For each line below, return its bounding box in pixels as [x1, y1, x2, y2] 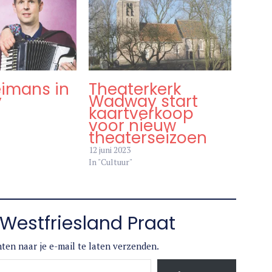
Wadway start [89, 90, 199, 113]
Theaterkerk [89, 78, 182, 101]
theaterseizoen [89, 127, 208, 149]
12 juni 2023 [89, 144, 131, 156]
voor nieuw [89, 115, 177, 137]
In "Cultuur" [89, 156, 133, 168]
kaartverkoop [89, 103, 194, 125]
